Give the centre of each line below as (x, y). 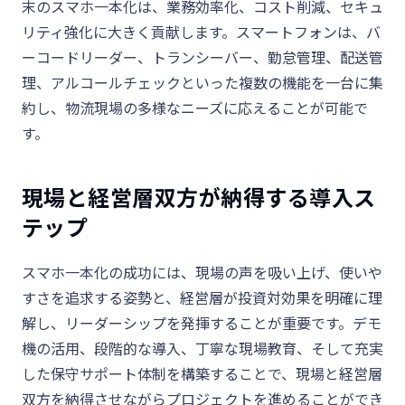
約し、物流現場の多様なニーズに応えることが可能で (195, 108)
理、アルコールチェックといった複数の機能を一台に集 (202, 83)
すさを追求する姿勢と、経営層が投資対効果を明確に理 (202, 298)
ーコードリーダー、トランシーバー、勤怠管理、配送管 (202, 57)
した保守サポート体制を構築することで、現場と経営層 (202, 374)
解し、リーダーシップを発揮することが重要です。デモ (202, 323)
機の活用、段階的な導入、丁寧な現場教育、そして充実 (202, 348)
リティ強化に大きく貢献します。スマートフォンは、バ (201, 32)
